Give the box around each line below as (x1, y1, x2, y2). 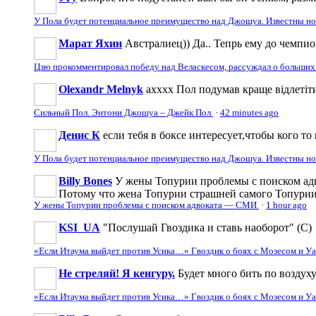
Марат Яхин (59, 37, 122, 49)
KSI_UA (59, 221, 100, 233)
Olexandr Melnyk (59, 83, 143, 95)
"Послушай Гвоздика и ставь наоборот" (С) (103, 221, 312, 233)
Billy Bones (59, 174, 112, 187)
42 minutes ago (220, 107, 279, 118)
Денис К (59, 128, 100, 141)
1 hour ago (266, 200, 307, 210)
